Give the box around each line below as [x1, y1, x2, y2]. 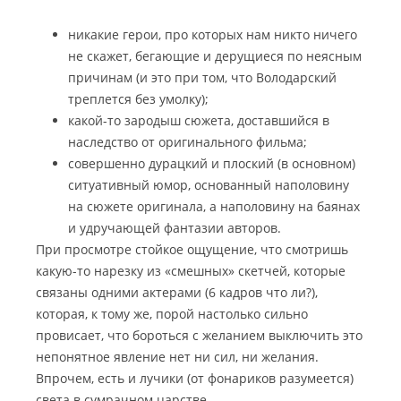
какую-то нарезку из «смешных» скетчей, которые [36, 262, 346, 279]
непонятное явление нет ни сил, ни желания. [36, 348, 319, 365]
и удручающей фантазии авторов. [68, 219, 281, 236]
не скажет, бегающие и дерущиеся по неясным [68, 47, 362, 64]
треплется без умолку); [68, 90, 209, 107]
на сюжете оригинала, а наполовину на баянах [68, 198, 360, 215]
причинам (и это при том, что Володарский [68, 69, 337, 86]
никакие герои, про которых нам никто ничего [68, 26, 357, 43]
